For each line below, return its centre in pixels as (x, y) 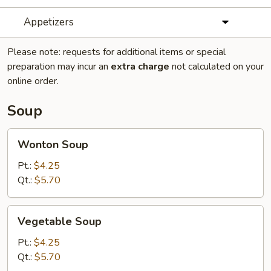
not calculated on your (217, 67)
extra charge (140, 67)
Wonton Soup (53, 145)
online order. (33, 81)
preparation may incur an (59, 67)
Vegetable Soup (60, 221)
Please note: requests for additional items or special (116, 52)
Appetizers (48, 22)
